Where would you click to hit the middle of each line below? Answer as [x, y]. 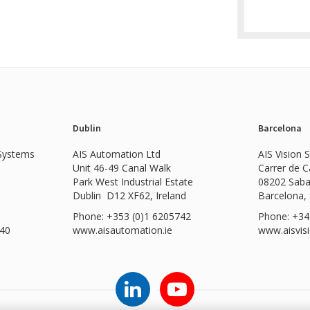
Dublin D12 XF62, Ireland [129, 195]
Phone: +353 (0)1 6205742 [131, 216]
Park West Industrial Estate [133, 181]
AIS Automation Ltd [116, 154]
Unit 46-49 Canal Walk [121, 167]
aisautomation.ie [135, 230]
